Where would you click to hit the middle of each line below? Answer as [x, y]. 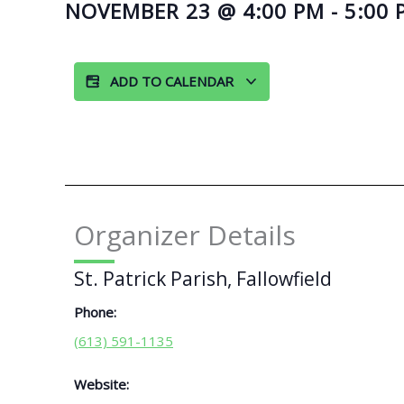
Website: [101, 384]
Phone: [95, 312]
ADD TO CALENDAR [174, 81]
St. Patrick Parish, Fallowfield [203, 278]
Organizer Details [185, 235]
